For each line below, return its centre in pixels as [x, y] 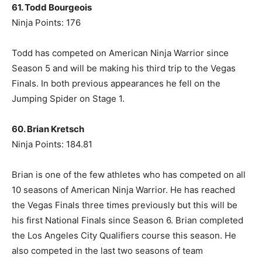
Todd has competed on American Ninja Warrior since [120, 53]
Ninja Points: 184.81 [52, 144]
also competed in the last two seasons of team [107, 251]
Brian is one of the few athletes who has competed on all [129, 175]
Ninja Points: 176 [46, 23]
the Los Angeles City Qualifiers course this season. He [124, 236]
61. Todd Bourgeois [52, 8]
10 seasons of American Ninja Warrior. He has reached [123, 190]
